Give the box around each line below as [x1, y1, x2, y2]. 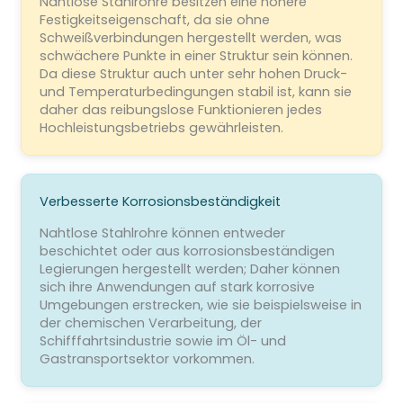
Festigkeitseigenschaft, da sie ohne [39, 10, 270, 29]
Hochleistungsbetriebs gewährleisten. [39, 118, 283, 137]
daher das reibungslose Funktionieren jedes [39, 100, 322, 119]
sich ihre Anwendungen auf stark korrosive [39, 277, 315, 296]
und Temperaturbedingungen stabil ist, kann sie [39, 82, 352, 101]
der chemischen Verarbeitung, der [39, 313, 262, 332]
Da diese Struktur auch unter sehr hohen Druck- [39, 64, 347, 83]
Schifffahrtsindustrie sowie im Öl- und [39, 331, 286, 350]
